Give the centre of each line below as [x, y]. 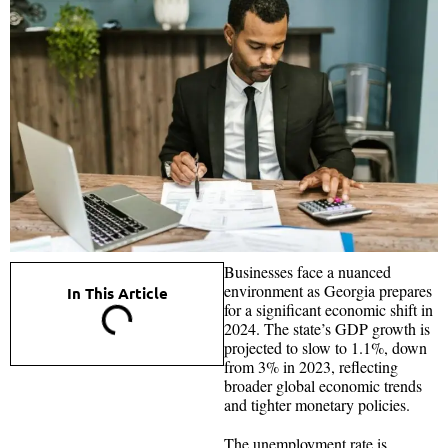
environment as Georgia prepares [328, 290]
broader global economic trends [323, 385]
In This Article [117, 292]
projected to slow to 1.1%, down [325, 347]
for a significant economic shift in [328, 309]
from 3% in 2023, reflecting [311, 366]
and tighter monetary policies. [317, 404]
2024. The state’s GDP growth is [327, 328]
